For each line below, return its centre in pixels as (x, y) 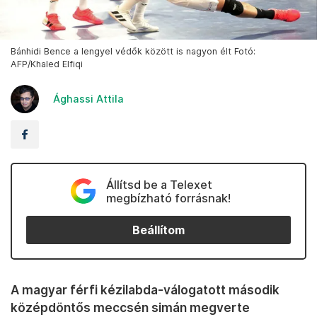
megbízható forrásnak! (168, 198)
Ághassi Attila (88, 99)
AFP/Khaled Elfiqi (47, 64)
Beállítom (158, 230)
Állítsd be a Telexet (159, 185)
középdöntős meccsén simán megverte (130, 308)
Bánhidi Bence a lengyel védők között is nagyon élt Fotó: (133, 52)
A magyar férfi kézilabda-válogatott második (145, 290)
